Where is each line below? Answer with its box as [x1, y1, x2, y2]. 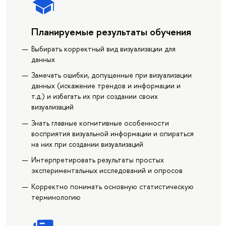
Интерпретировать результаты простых [31, 155, 164, 165]
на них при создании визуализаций [31, 139, 143, 149]
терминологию [31, 192, 81, 202]
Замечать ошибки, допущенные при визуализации [31, 70, 192, 80]
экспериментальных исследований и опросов [31, 165, 183, 176]
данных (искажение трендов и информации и [31, 81, 181, 91]
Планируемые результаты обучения [31, 24, 191, 38]
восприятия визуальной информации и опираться [31, 128, 194, 138]
